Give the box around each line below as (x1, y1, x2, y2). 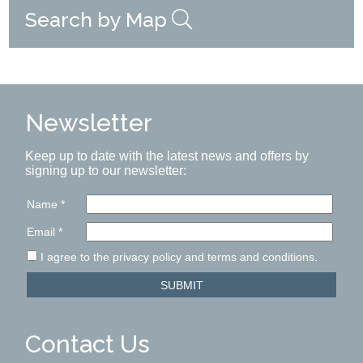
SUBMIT (160, 278, 203, 292)
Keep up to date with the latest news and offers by (25, 149, 310, 164)
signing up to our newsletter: (25, 164, 187, 178)
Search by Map (25, 7, 173, 32)
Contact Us (25, 330, 151, 359)
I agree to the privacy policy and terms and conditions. (37, 250, 318, 264)
